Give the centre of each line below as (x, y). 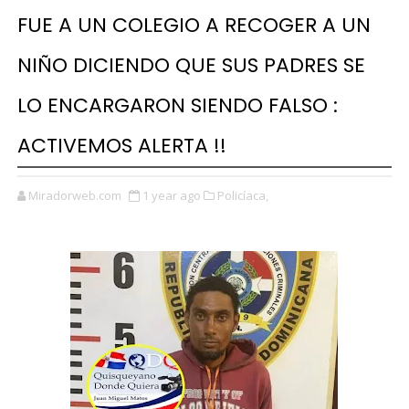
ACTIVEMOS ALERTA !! (121, 146)
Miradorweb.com (74, 195)
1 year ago (171, 195)
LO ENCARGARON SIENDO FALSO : (177, 105)
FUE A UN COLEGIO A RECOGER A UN (194, 25)
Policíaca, (242, 195)
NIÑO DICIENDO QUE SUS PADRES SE (191, 65)
